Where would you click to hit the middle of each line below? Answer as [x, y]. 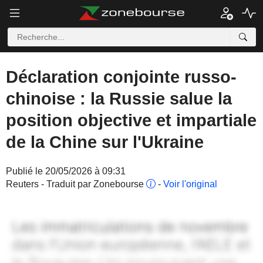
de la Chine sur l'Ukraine [105, 142]
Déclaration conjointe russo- [121, 77]
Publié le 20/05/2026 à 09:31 [66, 171]
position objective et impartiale [131, 120]
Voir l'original [190, 184]
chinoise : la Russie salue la [119, 99]
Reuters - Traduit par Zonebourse [76, 184]
